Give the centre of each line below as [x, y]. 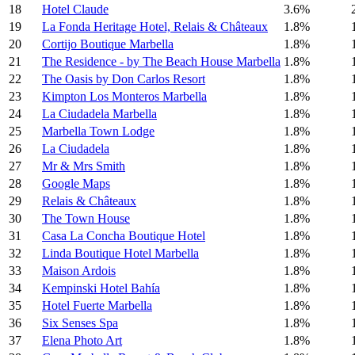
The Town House [86, 219]
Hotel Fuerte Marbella [97, 306]
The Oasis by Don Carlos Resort [124, 79]
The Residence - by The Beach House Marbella [161, 62]
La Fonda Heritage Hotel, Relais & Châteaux [155, 27]
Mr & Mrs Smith [84, 166]
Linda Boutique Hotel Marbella [120, 254]
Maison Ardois [79, 271]
